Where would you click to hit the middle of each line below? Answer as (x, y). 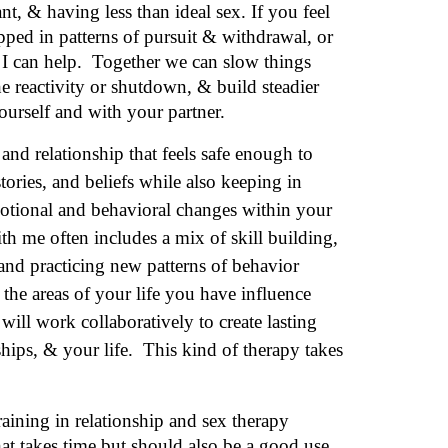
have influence (253, 293)
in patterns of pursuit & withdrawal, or (184, 36)
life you (166, 293)
